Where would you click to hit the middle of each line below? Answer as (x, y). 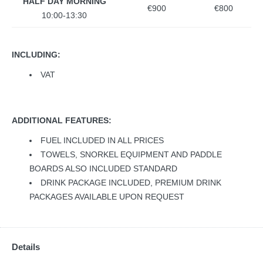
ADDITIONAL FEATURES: (62, 121)
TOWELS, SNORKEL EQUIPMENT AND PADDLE (131, 155)
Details (26, 247)
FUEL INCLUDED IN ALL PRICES (102, 141)
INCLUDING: (36, 55)
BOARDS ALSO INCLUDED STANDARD (103, 169)
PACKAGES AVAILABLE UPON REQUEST (107, 197)
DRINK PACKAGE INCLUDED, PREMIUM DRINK (131, 183)
